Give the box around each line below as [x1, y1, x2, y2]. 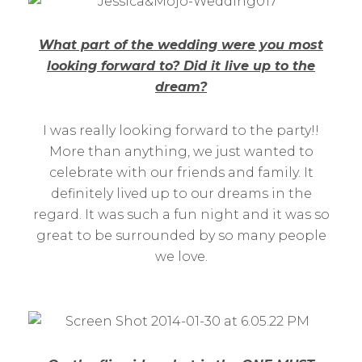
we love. [154, 249, 208, 264]
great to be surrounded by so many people [36, 228, 326, 243]
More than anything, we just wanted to [48, 144, 314, 159]
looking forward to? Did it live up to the [47, 58, 315, 74]
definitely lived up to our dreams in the [50, 186, 312, 201]
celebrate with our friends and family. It [48, 165, 314, 180]
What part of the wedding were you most [39, 37, 323, 53]
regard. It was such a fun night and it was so [32, 207, 330, 222]
